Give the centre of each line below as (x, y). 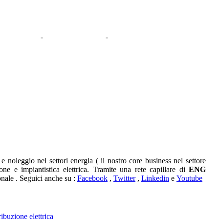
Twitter (124, 178)
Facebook (92, 178)
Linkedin (155, 178)
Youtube (189, 178)
